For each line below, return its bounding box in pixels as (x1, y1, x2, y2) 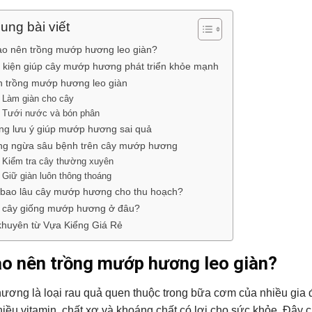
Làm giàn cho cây (2, 93, 75, 104)
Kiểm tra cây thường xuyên (2, 155, 114, 166)
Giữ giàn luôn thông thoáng (2, 170, 112, 181)
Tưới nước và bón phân (2, 107, 100, 118)
